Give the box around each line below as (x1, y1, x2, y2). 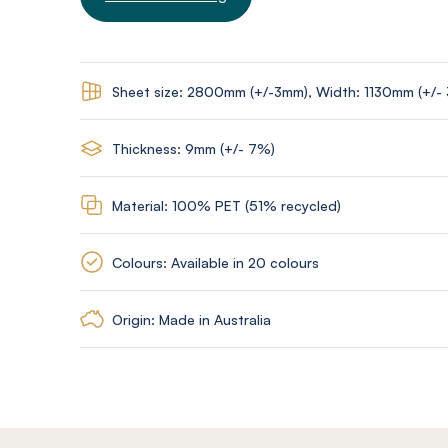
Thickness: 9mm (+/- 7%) (112, 139, 275, 157)
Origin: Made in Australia (112, 310, 271, 328)
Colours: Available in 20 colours (112, 253, 319, 271)
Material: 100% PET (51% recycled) (112, 196, 341, 214)
